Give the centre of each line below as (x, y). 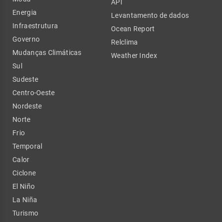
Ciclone (24, 173)
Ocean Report (133, 28)
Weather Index (134, 55)
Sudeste (26, 79)
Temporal (28, 146)
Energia (25, 12)
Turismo (26, 213)
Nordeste (27, 106)
